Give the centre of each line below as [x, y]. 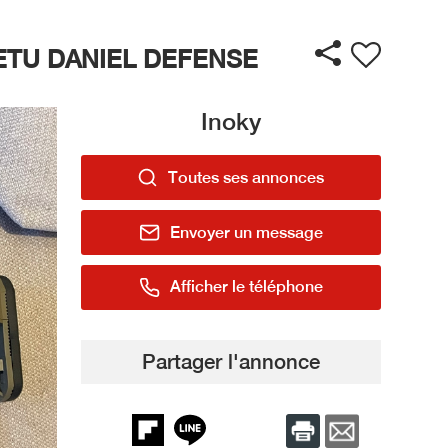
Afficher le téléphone [246, 286]
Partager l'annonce [230, 362]
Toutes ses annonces [246, 177]
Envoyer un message [246, 232]
